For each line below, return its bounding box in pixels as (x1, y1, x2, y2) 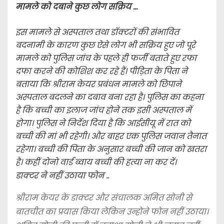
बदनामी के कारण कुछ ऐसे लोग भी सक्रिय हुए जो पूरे (15, 39, 195, 51)
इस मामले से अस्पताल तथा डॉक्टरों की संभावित (15, 26, 179, 38)
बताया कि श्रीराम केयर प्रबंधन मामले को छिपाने (15, 78, 181, 90)
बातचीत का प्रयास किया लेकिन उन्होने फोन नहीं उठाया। (15, 206, 208, 217)
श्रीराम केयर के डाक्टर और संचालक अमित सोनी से (15, 192, 192, 203)
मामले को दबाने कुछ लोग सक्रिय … (15, 1, 137, 12)
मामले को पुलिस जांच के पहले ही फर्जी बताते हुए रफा (15, 52, 196, 64)
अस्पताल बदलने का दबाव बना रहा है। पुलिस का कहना (15, 91, 203, 103)
